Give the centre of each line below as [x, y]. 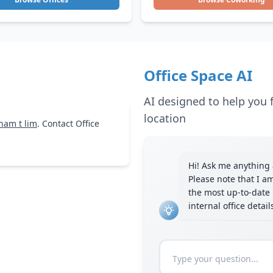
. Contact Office [68, 123]
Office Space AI [198, 75]
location [165, 118]
